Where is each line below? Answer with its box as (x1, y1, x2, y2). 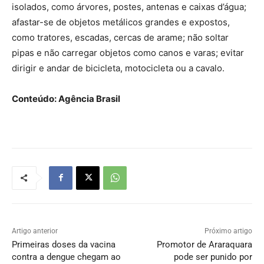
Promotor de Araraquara (156, 239, 252, 250)
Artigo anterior (12, 226, 58, 235)
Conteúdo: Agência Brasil (12, 93, 120, 104)
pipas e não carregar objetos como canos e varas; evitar (12, 47, 244, 58)
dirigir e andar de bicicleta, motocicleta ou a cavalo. (12, 62, 225, 74)
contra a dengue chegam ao (12, 251, 121, 262)
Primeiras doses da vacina (12, 239, 115, 250)
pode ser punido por (173, 251, 252, 262)
